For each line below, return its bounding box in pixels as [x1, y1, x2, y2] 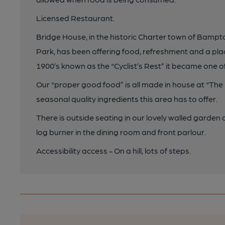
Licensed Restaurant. [36, 13, 115, 23]
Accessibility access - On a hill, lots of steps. [36, 146, 191, 155]
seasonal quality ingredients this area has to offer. [36, 94, 217, 103]
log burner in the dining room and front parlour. [36, 127, 206, 137]
